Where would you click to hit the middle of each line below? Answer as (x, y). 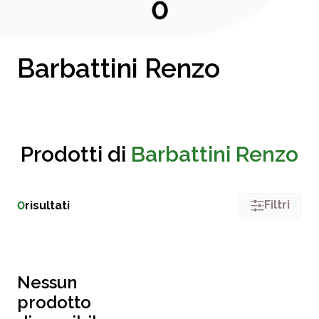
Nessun (47, 282)
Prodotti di (76, 154)
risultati (47, 205)
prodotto (54, 302)
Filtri (277, 205)
